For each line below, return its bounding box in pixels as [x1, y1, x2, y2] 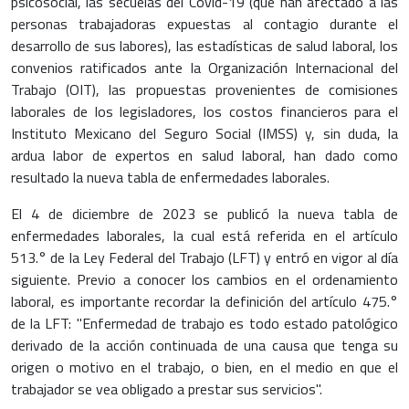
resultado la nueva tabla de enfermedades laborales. [11, 165, 330, 188]
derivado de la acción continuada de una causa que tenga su [11, 333, 398, 356]
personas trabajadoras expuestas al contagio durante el [11, 12, 398, 35]
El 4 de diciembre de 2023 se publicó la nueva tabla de [11, 202, 398, 225]
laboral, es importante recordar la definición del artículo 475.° [11, 289, 398, 312]
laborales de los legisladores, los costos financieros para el [11, 100, 398, 122]
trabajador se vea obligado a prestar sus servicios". [11, 377, 322, 400]
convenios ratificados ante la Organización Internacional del [11, 56, 398, 79]
